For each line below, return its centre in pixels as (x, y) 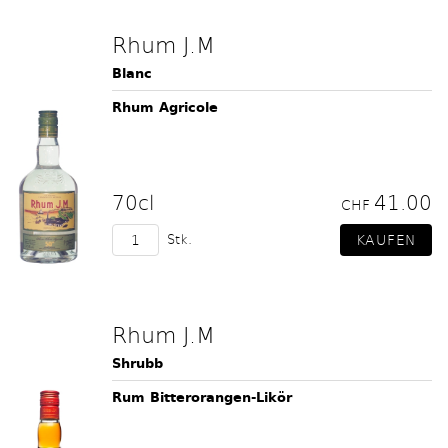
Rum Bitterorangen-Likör (202, 397)
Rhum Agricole (165, 107)
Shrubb (137, 363)
